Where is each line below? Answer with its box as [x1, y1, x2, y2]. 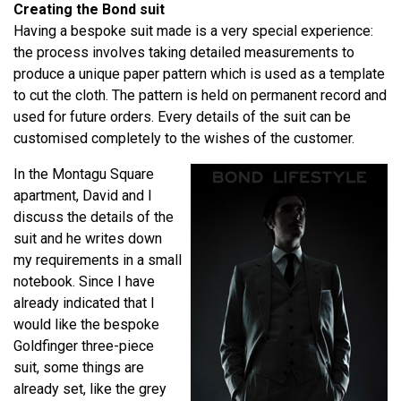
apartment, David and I [13, 186, 152, 204]
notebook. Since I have [13, 272, 155, 290]
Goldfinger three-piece [13, 337, 154, 354]
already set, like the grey [13, 380, 166, 397]
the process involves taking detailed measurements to [13, 43, 354, 61]
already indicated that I [13, 294, 155, 311]
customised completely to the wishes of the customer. [13, 129, 354, 147]
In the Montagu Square [13, 165, 154, 183]
